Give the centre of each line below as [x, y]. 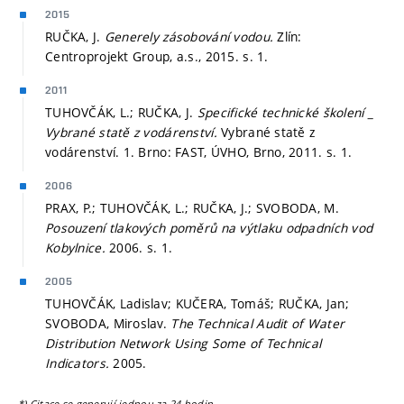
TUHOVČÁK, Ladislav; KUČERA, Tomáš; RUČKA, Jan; [197, 303]
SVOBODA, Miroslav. [108, 323]
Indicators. [79, 363]
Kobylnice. [78, 247]
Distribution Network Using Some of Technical [184, 343]
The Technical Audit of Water [258, 323]
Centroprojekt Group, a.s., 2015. [144, 56]
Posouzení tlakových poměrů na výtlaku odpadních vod [209, 227]
